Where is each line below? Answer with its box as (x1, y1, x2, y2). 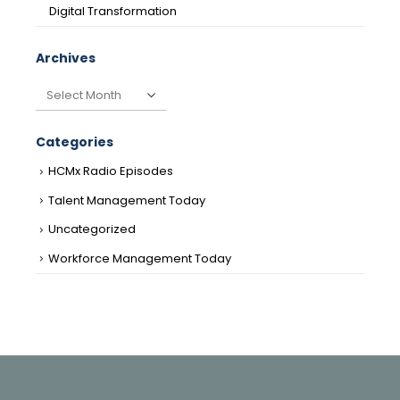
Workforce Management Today (48, 249, 231, 267)
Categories (36, 133, 113, 152)
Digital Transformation (49, 2, 177, 20)
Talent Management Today (48, 191, 205, 209)
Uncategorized (48, 221, 136, 238)
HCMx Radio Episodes (48, 162, 173, 180)
